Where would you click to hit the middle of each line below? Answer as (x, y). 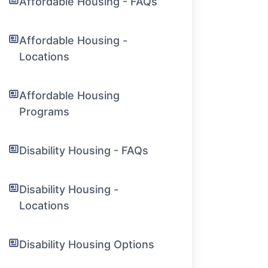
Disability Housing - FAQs (84, 150)
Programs (45, 112)
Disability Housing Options (87, 244)
